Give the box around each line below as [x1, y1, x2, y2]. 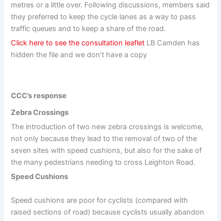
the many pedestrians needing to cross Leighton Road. [11, 157, 196, 167]
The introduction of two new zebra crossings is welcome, [11, 122, 204, 131]
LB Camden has [147, 38, 200, 47]
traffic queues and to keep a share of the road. [11, 24, 166, 33]
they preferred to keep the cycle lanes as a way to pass [11, 12, 196, 21]
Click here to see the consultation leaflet [11, 38, 145, 47]
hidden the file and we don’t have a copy [11, 50, 147, 59]
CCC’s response [11, 91, 67, 100]
